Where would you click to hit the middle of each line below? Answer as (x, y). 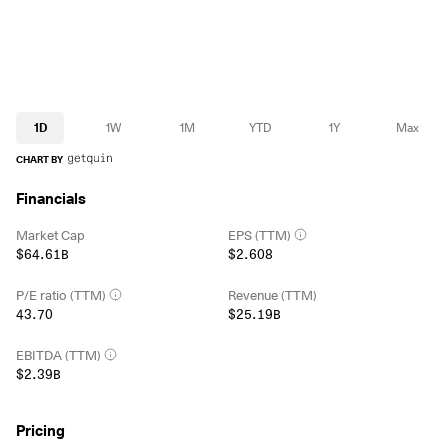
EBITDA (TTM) (58, 354)
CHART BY (39, 158)
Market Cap (50, 234)
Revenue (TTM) (272, 294)
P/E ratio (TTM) (61, 294)
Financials (51, 199)
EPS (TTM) (259, 234)
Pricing (40, 431)
